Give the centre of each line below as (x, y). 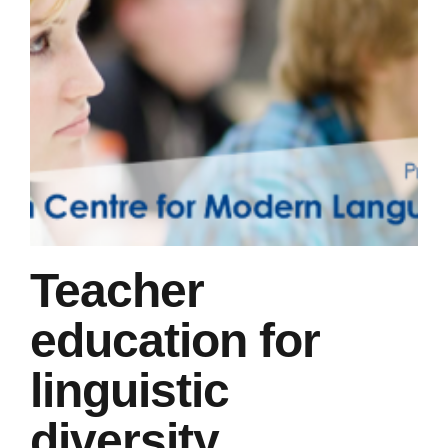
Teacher (117, 290)
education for (175, 340)
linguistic (129, 390)
